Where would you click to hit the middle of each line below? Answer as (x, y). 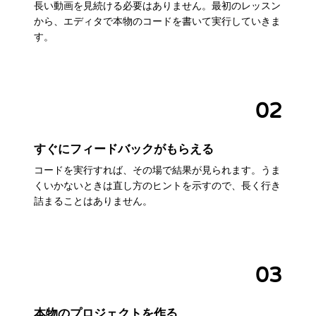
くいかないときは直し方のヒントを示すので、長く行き (157, 186)
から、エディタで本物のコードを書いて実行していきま (157, 22)
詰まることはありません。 (93, 201)
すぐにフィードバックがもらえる (124, 149)
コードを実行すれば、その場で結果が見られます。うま (157, 170)
